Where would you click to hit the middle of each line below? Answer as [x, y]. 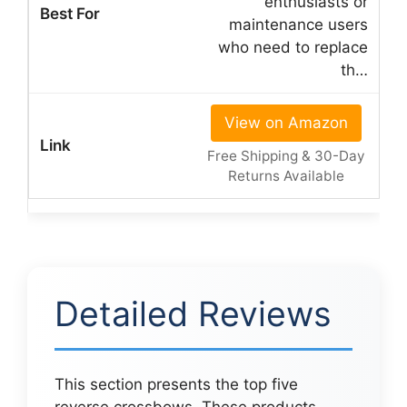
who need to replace [293, 47]
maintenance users [298, 24]
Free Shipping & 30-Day [286, 155]
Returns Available [286, 175]
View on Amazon [286, 122]
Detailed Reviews [193, 313]
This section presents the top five [176, 384]
